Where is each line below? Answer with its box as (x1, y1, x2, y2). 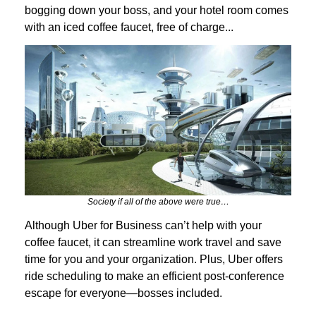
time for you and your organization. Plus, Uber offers (25, 253, 283, 265)
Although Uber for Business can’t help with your (25, 219, 262, 231)
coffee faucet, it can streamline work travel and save (25, 236, 281, 248)
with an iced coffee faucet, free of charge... (25, 21, 233, 34)
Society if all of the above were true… (87, 196, 229, 207)
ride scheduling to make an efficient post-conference (25, 269, 284, 282)
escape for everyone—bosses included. (25, 286, 222, 299)
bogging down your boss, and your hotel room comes (25, 4, 288, 17)
